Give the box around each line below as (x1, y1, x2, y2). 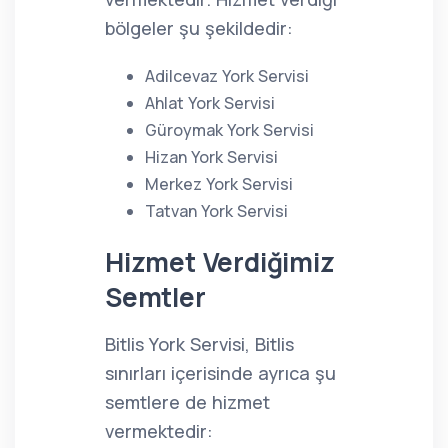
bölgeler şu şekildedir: (105, 16, 293, 40)
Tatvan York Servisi (145, 200, 288, 222)
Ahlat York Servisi (145, 92, 275, 114)
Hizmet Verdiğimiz (105, 244, 335, 280)
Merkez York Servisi (145, 173, 293, 195)
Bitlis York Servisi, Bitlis (105, 332, 294, 356)
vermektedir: (105, 419, 213, 443)
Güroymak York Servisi (145, 119, 314, 141)
